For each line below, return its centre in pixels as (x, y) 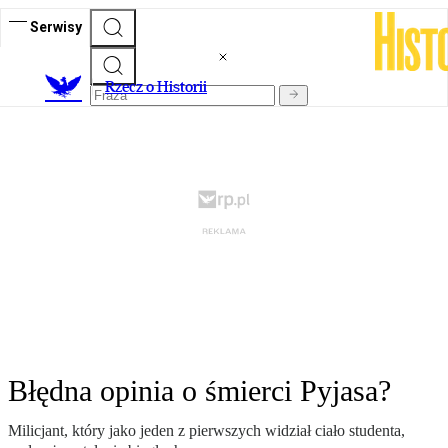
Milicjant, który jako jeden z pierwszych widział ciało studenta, (206, 431)
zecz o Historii (161, 87)
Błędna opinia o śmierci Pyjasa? (199, 391)
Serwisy (56, 26)
